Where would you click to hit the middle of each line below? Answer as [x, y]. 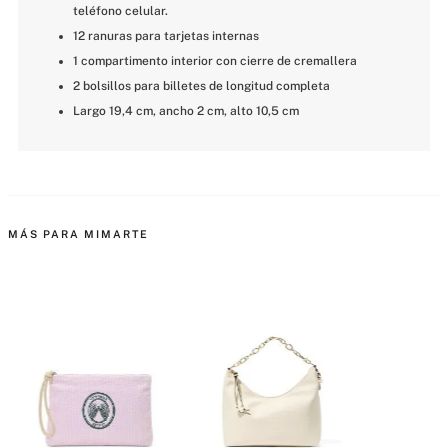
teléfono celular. [120, 11]
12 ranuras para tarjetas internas [166, 36]
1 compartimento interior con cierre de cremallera [215, 61]
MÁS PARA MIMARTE [78, 234]
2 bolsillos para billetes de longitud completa [201, 86]
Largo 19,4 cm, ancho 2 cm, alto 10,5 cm [186, 111]
